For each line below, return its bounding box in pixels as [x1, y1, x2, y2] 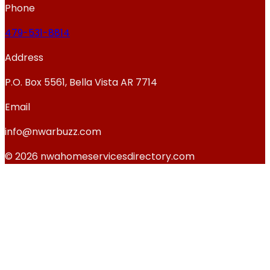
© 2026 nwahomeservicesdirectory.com [5, 149, 195, 164]
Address [5, 51, 43, 65]
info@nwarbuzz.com [5, 125, 101, 139]
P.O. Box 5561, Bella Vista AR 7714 [5, 75, 157, 90]
